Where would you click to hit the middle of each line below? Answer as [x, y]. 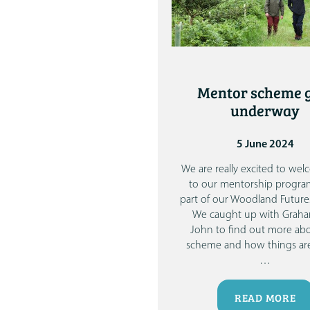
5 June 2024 [265, 145]
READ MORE [265, 298]
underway [265, 111]
